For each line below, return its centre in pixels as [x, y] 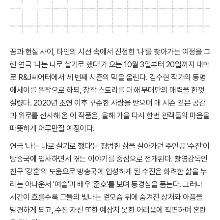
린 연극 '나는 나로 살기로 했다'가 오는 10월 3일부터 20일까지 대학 [110, 65]
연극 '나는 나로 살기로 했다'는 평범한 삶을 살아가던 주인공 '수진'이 [110, 146]
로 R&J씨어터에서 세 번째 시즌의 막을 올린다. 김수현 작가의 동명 [108, 77]
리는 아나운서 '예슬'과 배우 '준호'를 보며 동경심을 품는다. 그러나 [106, 184]
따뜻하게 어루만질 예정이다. [52, 128]
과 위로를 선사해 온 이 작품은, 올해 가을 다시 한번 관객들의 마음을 [110, 116]
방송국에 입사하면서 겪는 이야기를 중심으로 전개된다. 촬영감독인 [109, 159]
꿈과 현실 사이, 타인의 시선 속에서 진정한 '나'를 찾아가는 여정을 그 [110, 52]
